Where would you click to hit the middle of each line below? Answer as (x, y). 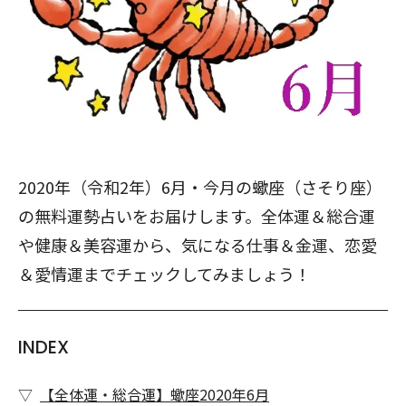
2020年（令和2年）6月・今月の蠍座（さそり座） (200, 187)
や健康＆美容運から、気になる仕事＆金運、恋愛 (198, 245)
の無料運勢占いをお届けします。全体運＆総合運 (197, 216)
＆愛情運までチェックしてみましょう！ (164, 274)
